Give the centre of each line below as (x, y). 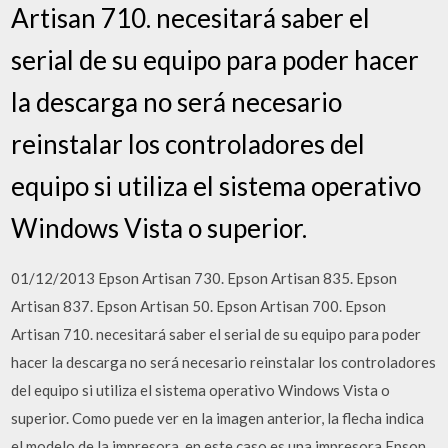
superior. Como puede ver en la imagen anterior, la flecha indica (218, 418)
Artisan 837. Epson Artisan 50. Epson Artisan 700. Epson (199, 306)
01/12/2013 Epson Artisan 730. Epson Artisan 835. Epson (204, 278)
